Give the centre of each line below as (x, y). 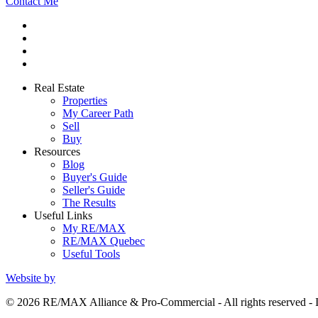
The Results (89, 203)
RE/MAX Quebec (104, 241)
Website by (31, 278)
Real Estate (59, 88)
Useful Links (63, 216)
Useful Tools (91, 254)
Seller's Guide (94, 190)
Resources (57, 152)
